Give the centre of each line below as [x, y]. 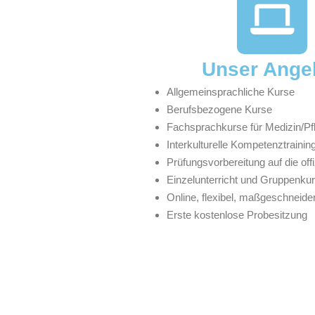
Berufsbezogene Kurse [219, 109]
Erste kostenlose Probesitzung [237, 215]
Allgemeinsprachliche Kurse [231, 92]
